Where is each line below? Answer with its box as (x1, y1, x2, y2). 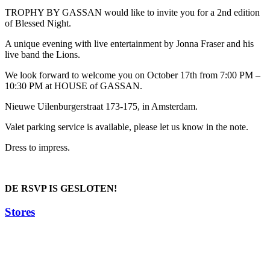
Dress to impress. (5, 142, 70, 153)
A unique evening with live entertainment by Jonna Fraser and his (5, 39, 254, 49)
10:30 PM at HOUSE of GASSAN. (5, 81, 142, 92)
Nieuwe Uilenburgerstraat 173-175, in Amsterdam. (5, 101, 198, 112)
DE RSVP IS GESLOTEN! (5, 183, 117, 194)
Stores (5, 205, 35, 218)
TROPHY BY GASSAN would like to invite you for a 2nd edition (5, 7, 260, 18)
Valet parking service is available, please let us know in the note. (5, 122, 251, 133)
